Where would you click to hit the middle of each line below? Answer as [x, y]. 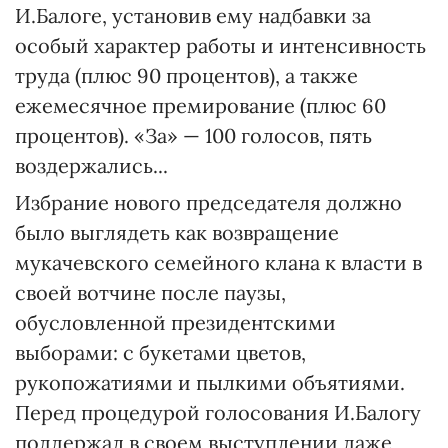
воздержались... [91, 165]
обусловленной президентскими [175, 322]
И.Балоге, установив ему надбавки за [193, 15]
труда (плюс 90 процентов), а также [186, 75]
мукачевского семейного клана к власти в [218, 262]
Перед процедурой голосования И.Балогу [218, 412]
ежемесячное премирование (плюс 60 [200, 105]
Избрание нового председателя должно [208, 202]
